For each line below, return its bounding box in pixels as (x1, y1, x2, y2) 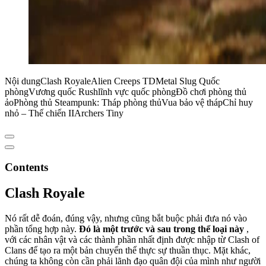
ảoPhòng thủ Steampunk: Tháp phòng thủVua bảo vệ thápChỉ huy (5, 97, 253, 107)
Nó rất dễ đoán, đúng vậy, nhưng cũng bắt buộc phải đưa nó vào (5, 213, 247, 224)
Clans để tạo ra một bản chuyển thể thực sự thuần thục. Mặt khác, (5, 245, 251, 256)
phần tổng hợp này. (5, 224, 79, 235)
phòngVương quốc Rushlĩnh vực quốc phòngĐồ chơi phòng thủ (5, 86, 246, 97)
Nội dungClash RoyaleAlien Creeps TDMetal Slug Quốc (5, 75, 220, 86)
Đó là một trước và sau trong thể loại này (79, 224, 244, 235)
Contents (5, 160, 48, 173)
